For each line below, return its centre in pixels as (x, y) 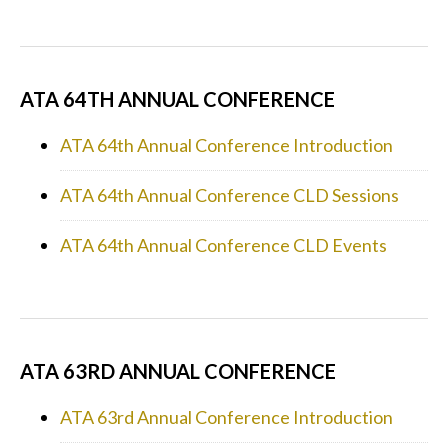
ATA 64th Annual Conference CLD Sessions (229, 194)
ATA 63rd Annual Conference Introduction (226, 416)
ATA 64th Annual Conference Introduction (226, 144)
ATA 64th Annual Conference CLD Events (223, 244)
